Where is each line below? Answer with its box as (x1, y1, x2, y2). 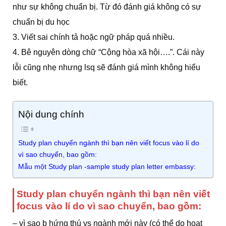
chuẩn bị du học (13, 17, 70, 26)
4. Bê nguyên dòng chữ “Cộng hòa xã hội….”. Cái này (13, 47, 204, 56)
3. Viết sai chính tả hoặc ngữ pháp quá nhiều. (13, 32, 175, 41)
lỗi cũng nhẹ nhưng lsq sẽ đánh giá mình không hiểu (13, 63, 200, 72)
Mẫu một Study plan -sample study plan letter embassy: (18, 162, 196, 171)
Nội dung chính (18, 109, 84, 120)
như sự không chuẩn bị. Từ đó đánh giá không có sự (13, 2, 201, 11)
